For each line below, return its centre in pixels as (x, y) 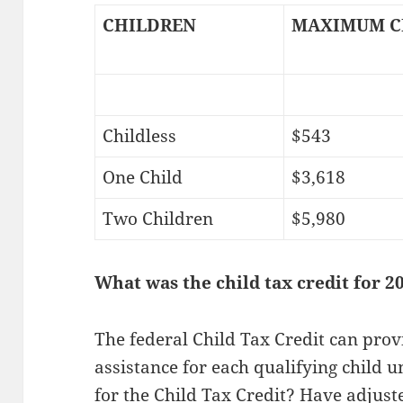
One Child (142, 178)
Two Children (157, 219)
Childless (139, 136)
